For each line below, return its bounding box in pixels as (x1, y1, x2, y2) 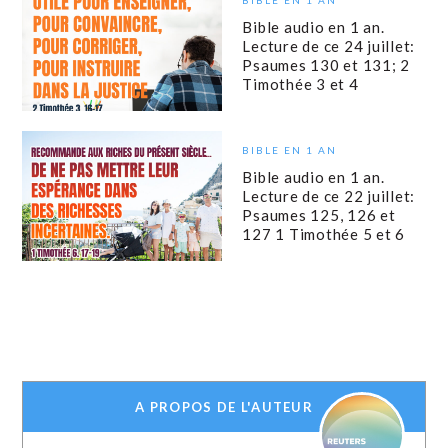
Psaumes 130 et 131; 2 (242, 55, 411, 74)
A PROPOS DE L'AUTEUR (135, 399, 313, 416)
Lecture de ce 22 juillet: (242, 186, 416, 205)
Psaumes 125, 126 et (242, 205, 396, 224)
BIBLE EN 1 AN (242, 143, 338, 156)
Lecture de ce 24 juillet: (242, 36, 416, 55)
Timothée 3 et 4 (242, 74, 359, 93)
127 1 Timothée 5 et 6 (242, 224, 406, 243)
